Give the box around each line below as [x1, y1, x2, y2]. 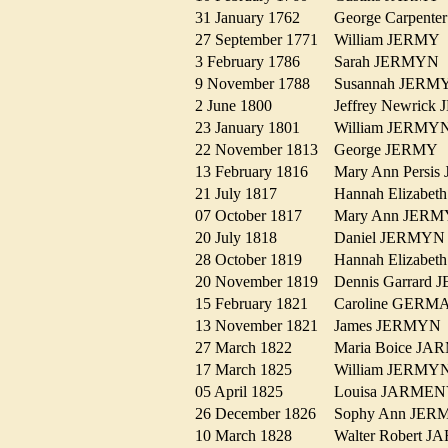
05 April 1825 [195, 383, 295, 401]
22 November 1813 [195, 141, 330, 159]
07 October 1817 [195, 207, 314, 225]
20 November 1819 [195, 273, 330, 291]
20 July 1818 [195, 229, 289, 247]
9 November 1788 [195, 75, 322, 93]
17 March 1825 [195, 361, 304, 379]
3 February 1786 [195, 53, 312, 71]
